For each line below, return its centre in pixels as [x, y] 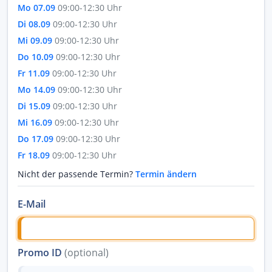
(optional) [87, 252]
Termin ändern [166, 174]
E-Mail [32, 204]
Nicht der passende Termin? [76, 174]
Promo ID [41, 252]
